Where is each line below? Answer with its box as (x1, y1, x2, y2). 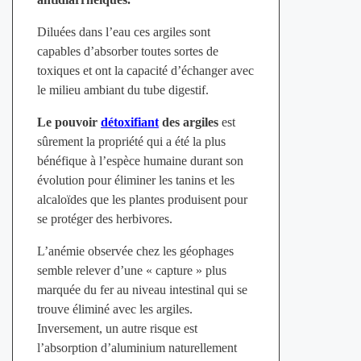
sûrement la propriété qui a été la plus (36, 135, 226, 149)
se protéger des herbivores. (36, 212, 172, 226)
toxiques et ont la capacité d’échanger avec (36, 64, 254, 78)
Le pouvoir (36, 115, 101, 130)
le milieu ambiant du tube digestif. (36, 83, 209, 98)
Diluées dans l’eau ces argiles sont (36, 25, 210, 39)
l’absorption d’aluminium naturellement (36, 341, 237, 355)
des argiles (158, 115, 218, 130)
